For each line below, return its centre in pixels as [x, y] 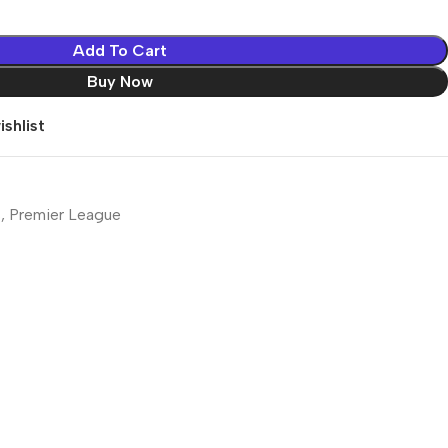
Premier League [65, 214]
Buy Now [119, 81]
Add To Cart [119, 50]
